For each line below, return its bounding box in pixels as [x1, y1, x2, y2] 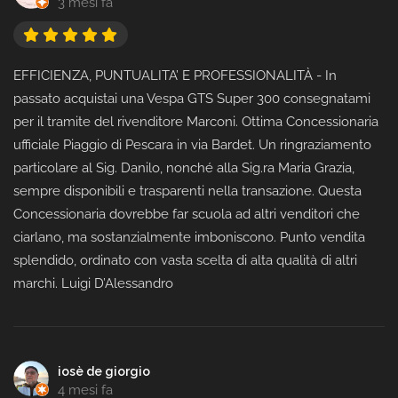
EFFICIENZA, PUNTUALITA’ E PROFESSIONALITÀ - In [13, 68, 337, 84]
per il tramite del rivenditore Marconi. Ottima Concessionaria [13, 114, 378, 131]
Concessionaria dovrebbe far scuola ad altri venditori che [13, 206, 360, 223]
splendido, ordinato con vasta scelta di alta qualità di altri [13, 252, 357, 269]
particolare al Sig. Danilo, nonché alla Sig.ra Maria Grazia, [13, 160, 354, 177]
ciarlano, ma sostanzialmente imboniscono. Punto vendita [13, 229, 365, 246]
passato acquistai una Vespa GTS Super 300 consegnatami [13, 91, 370, 107]
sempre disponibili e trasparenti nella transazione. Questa [13, 183, 362, 200]
